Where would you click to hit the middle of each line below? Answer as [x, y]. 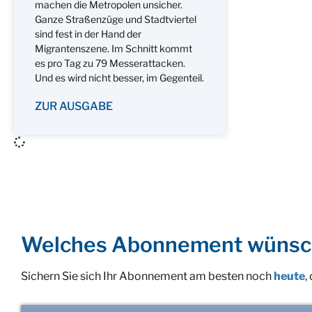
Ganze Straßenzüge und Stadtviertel [116, 19]
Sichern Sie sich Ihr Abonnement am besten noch [147, 276]
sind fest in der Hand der [88, 33]
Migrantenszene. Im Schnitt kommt [114, 48]
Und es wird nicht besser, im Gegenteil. [119, 77]
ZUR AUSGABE [74, 106]
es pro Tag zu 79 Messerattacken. [110, 63]
